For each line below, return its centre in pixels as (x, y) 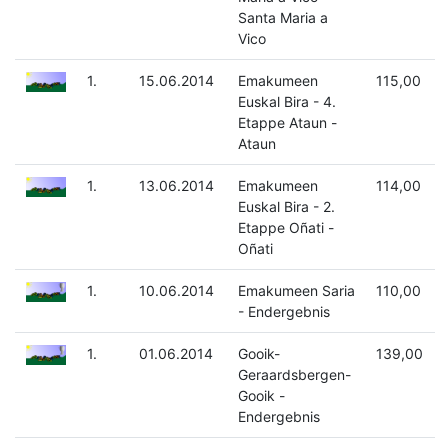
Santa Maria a (282, 18)
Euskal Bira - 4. (286, 102)
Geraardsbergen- (294, 375)
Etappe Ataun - (287, 123)
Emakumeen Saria (296, 291)
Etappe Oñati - (285, 228)
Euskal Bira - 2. (286, 207)
